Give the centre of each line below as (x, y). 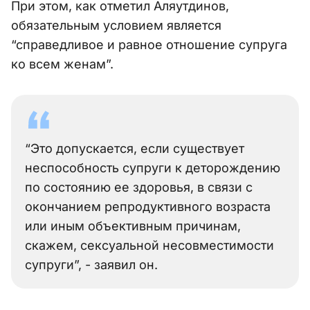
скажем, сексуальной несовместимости (149, 246)
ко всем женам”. (62, 64)
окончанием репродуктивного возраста (148, 207)
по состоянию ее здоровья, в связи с (139, 188)
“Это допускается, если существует (135, 149)
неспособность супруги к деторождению (153, 168)
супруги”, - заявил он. (91, 265)
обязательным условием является (116, 26)
